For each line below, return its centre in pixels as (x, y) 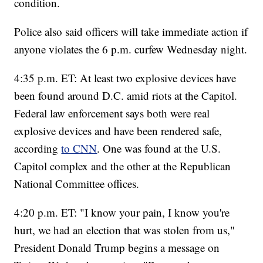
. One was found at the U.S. (159, 148)
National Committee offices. (77, 183)
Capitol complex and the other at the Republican (123, 166)
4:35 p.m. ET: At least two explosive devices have (125, 77)
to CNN (79, 148)
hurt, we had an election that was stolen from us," (125, 230)
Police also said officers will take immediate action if (131, 31)
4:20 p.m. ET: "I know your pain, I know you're (122, 212)
